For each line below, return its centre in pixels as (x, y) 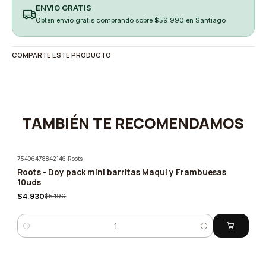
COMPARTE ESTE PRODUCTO (61, 55)
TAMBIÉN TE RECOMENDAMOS (133, 123)
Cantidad (33, 231)
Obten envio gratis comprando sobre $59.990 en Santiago (130, 20)
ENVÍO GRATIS (63, 7)
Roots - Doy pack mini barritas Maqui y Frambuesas (122, 172)
